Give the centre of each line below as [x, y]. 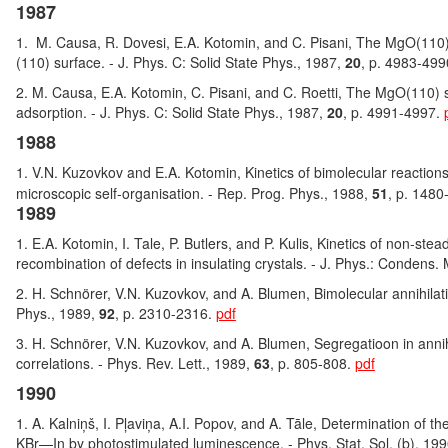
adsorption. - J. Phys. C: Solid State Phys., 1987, [171, 112]
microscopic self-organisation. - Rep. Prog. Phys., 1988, [193, 193]
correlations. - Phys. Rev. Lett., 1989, [134, 363]
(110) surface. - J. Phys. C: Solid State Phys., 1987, [180, 62]
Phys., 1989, [57, 313]
